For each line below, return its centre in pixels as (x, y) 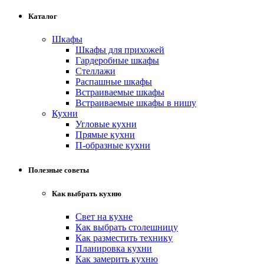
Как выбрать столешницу (127, 227)
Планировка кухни (114, 248)
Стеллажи (95, 71)
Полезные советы (59, 170)
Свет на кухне (104, 216)
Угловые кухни (106, 124)
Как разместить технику (124, 237)
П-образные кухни (113, 146)
